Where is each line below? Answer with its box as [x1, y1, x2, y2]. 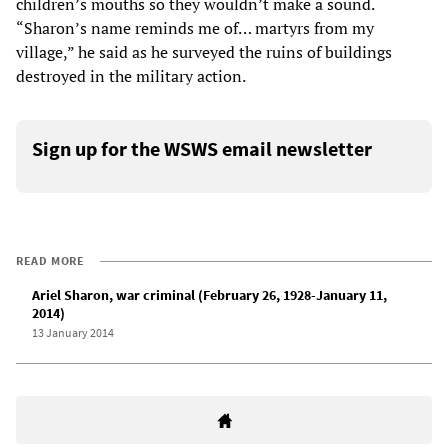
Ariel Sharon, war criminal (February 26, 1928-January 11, [32, 286, 387, 305]
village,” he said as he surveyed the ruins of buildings [16, 41, 392, 64]
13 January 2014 [32, 325, 114, 341]
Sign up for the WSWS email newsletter [32, 136, 372, 162]
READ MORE [16, 253, 85, 269]
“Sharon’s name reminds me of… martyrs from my [16, 17, 374, 40]
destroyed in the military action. [16, 65, 246, 88]
